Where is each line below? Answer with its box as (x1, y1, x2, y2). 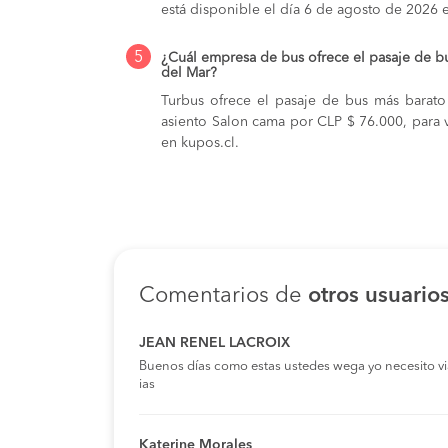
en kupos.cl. (161, 135, 239, 150)
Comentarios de (139, 284, 308, 307)
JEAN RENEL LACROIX (139, 335, 290, 350)
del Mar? (161, 65, 217, 80)
